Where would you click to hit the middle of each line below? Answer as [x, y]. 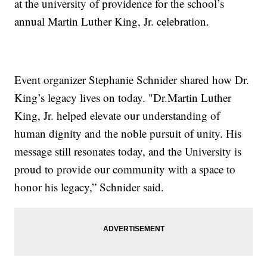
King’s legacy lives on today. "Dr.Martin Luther [123, 98]
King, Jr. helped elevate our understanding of [117, 116]
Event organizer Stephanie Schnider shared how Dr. [132, 80]
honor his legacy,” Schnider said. [89, 187]
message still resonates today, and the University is [128, 151]
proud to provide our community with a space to [125, 169]
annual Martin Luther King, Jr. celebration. [112, 21]
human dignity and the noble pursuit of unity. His [128, 133]
